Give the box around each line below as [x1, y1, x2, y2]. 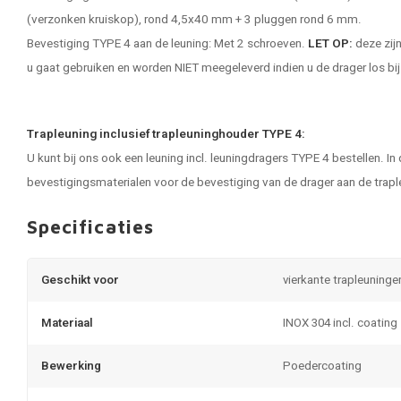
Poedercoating [283, 357, 362, 375]
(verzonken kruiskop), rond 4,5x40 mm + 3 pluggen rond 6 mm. [27, 11, 362, 29]
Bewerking [41, 357, 101, 375]
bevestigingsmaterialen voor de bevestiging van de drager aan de [27, 174, 374, 192]
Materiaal [41, 314, 93, 332]
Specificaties [27, 215, 154, 237]
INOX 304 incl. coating [283, 314, 397, 332]
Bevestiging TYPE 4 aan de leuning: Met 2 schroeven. [27, 35, 308, 53]
